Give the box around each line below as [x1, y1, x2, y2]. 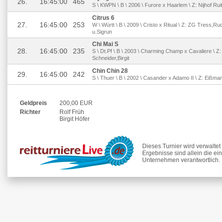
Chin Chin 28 [92, 67, 128, 74]
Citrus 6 [92, 14, 114, 21]
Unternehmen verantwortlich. [142, 157, 220, 164]
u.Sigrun [92, 29, 112, 35]
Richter [20, 109, 41, 115]
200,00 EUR [59, 100, 93, 107]
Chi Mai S [92, 41, 118, 48]
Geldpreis [20, 100, 47, 107]
